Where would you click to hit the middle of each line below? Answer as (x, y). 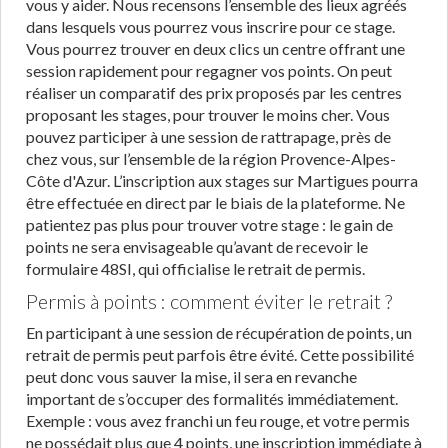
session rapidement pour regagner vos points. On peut (209, 70)
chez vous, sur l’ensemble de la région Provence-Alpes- (211, 158)
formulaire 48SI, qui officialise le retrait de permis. (195, 268)
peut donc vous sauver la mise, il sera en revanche (191, 376)
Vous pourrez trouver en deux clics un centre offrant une (215, 48)
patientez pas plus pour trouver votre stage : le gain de (209, 224)
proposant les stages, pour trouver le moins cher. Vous (208, 114)
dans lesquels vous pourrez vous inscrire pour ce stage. (210, 26)
